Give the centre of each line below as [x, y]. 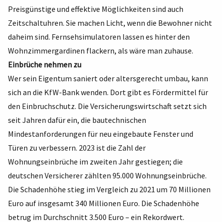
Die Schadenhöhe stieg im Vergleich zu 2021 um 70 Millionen [109, 189]
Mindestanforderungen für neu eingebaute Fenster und [101, 134]
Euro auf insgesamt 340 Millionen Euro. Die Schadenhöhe [104, 203]
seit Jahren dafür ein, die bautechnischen [77, 120]
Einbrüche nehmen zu [45, 64]
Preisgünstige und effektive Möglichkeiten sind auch [96, 9]
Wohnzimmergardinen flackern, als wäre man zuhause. [101, 51]
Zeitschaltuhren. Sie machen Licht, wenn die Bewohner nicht [110, 23]
